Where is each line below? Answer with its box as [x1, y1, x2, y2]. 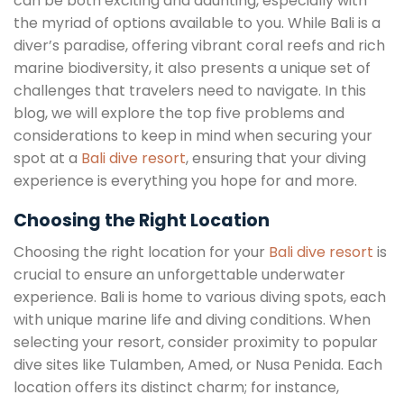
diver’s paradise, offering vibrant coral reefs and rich [14, 34, 385, 56]
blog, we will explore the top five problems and [14, 102, 344, 124]
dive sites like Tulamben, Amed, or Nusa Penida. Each [14, 353, 382, 375]
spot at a [14, 147, 81, 169]
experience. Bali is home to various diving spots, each [14, 286, 386, 308]
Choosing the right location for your [14, 241, 269, 262]
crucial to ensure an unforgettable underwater [14, 263, 345, 285]
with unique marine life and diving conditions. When [14, 308, 371, 330]
